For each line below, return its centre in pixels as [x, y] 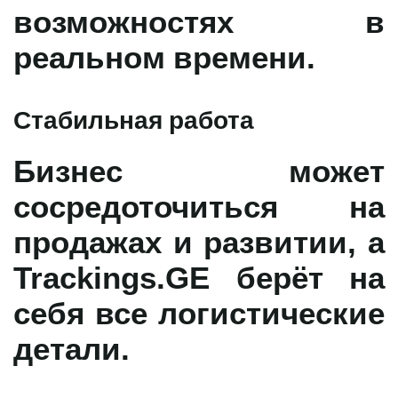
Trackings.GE [111, 277]
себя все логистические [199, 312]
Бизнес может [199, 170]
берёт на [297, 277]
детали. [72, 348]
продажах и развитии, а [199, 241]
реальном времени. [164, 56]
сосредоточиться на [199, 206]
